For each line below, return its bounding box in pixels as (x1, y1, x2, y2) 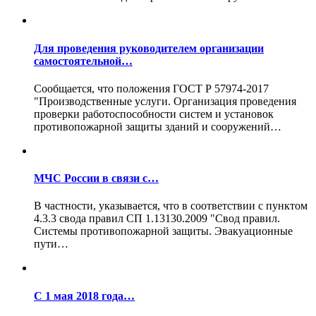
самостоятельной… (34, 54, 133, 67)
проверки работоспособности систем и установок (34, 107, 274, 120)
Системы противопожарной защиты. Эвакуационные (34, 225, 293, 238)
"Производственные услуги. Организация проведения (34, 95, 296, 107)
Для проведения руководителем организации (34, 42, 264, 54)
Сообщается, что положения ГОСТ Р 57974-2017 (34, 82, 269, 95)
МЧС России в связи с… (34, 172, 159, 185)
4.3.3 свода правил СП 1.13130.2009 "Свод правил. (34, 212, 280, 225)
